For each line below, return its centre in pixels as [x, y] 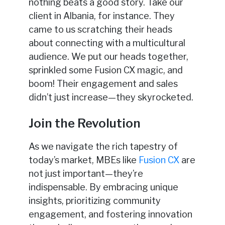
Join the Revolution [84, 124]
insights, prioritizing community [94, 201]
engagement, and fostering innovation [110, 214]
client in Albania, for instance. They [101, 16]
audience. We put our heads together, [108, 57]
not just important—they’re [86, 174]
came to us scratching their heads [100, 30]
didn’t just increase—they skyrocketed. [111, 97]
